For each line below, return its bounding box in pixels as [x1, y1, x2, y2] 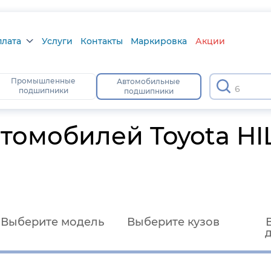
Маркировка [131, 35, 188, 47]
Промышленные [11, 76, 76, 85]
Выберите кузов [126, 215, 220, 229]
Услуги [41, 35, 73, 47]
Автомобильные [117, 77, 181, 86]
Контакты [80, 35, 123, 47]
